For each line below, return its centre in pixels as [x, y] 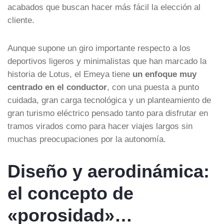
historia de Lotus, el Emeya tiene [70, 74]
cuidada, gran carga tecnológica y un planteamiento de [109, 100]
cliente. [21, 20]
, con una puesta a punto [153, 87]
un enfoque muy [164, 74]
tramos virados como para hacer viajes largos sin [100, 126]
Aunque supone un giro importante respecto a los [99, 48]
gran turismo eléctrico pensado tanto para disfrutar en [108, 113]
